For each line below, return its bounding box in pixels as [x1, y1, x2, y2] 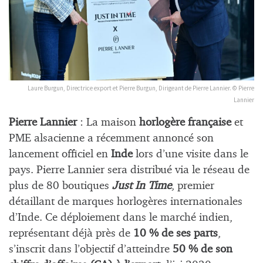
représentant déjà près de [9, 227, 133, 239]
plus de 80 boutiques [9, 180, 112, 191]
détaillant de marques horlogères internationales [9, 195, 242, 207]
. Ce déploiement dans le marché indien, [39, 211, 232, 223]
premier [177, 180, 214, 191]
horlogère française [139, 116, 231, 128]
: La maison [77, 116, 139, 128]
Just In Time [112, 180, 171, 191]
